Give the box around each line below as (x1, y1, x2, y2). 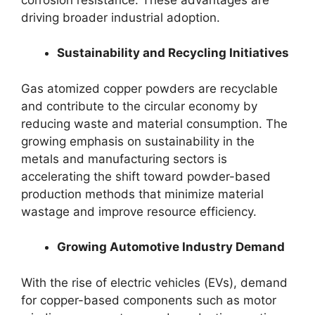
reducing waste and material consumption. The (21, 116, 288, 131)
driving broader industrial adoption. (21, 10, 220, 25)
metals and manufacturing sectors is (21, 151, 227, 166)
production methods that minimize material (21, 186, 264, 201)
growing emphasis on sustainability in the (21, 134, 255, 148)
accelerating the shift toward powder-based (21, 169, 271, 184)
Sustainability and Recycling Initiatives (57, 46, 289, 60)
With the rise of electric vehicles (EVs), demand (21, 275, 288, 290)
